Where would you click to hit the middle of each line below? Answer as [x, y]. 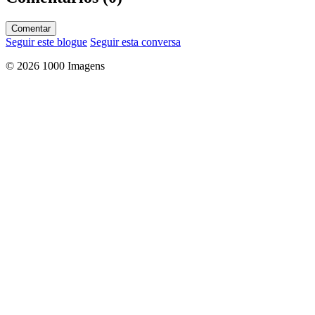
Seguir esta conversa [135, 41]
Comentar [31, 28]
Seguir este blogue [46, 41]
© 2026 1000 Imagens [55, 65]
